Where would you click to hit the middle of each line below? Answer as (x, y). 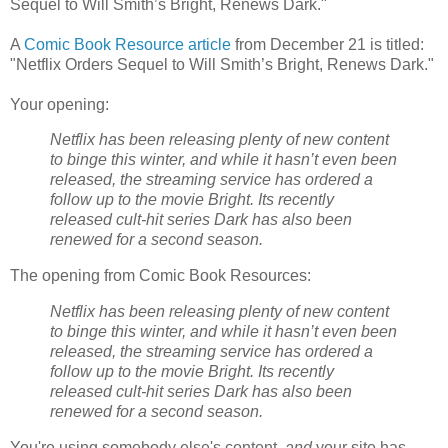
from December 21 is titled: (327, 44)
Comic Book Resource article (127, 44)
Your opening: (59, 104)
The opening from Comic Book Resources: (160, 276)
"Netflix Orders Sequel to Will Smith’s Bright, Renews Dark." (222, 64)
